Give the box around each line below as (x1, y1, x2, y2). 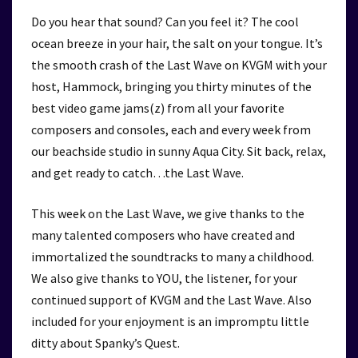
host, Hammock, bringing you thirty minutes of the (31, 78, 312, 94)
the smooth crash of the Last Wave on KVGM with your (31, 57, 327, 73)
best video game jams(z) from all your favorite (31, 100, 284, 116)
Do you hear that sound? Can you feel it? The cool (31, 14, 299, 30)
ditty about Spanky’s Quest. (31, 335, 180, 351)
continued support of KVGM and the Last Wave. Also (31, 292, 312, 308)
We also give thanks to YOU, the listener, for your (31, 270, 297, 286)
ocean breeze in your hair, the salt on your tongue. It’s (31, 35, 323, 51)
